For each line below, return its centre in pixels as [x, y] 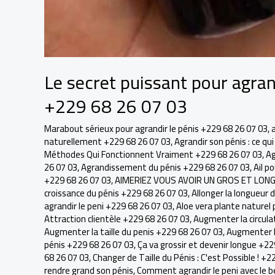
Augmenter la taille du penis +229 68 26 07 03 [134, 232]
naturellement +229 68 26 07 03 [107, 141]
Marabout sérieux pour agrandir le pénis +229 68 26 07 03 [156, 129]
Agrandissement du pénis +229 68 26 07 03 [165, 167]
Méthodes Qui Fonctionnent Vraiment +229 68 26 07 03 [153, 154]
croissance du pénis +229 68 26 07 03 [116, 193]
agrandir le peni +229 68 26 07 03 [108, 206]
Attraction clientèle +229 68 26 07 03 [117, 219]
